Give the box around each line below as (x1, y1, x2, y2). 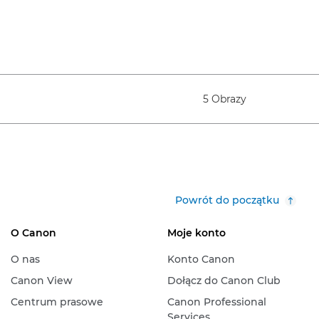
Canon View (10, 274, 73, 287)
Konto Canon (167, 253, 235, 266)
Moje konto (167, 226, 226, 239)
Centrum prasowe (10, 296, 103, 308)
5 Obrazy (203, 92, 246, 105)
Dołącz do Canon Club (167, 274, 281, 287)
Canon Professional (167, 296, 266, 308)
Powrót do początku (175, 194, 279, 206)
